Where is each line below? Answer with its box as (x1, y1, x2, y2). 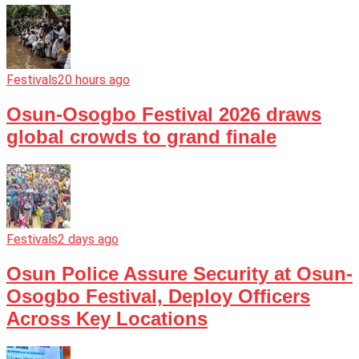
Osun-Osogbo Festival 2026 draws (6, 103, 321, 126)
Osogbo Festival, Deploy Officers (6, 285, 310, 308)
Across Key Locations (6, 308, 208, 330)
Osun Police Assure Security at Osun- (6, 263, 353, 285)
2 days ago (58, 232, 119, 248)
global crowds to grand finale (6, 126, 276, 148)
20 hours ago (58, 72, 130, 88)
